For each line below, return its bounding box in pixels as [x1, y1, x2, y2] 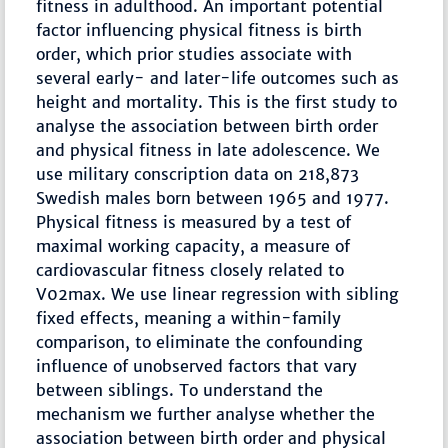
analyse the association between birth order [36, 116, 379, 137]
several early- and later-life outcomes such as [36, 68, 400, 89]
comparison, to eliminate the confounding [36, 332, 364, 353]
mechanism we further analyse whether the [36, 404, 376, 425]
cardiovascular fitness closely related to [36, 260, 345, 281]
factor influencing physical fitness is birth [36, 20, 363, 41]
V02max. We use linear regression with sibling [36, 284, 400, 305]
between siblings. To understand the [36, 380, 324, 401]
